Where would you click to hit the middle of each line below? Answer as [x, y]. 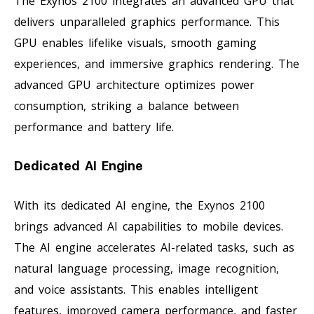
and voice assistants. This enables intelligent [136, 289]
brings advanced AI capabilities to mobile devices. [149, 226]
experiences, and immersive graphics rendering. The [157, 63]
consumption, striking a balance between [127, 105]
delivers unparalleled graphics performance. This [147, 21]
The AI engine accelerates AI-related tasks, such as [154, 247]
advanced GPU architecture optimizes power [134, 84]
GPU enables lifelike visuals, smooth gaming [135, 42]
